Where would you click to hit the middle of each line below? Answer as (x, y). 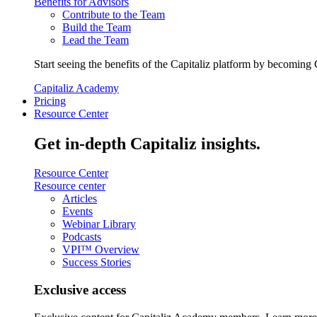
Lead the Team (96, 40)
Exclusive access (80, 290)
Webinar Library (99, 224)
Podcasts (82, 237)
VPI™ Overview (101, 250)
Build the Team (97, 27)
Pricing (50, 100)
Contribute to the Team (114, 14)
